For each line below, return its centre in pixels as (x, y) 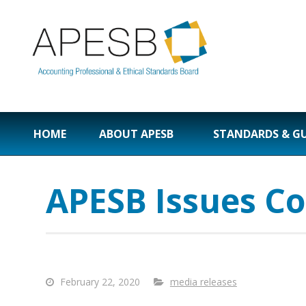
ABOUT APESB (136, 134)
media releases (203, 282)
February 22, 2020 (98, 282)
